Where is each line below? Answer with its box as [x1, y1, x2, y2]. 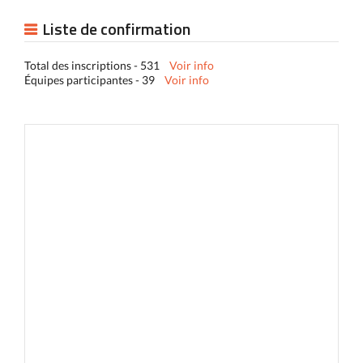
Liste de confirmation [42, 16, 190, 41]
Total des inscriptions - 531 [24, 58, 169, 72]
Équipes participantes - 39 [24, 73, 164, 87]
